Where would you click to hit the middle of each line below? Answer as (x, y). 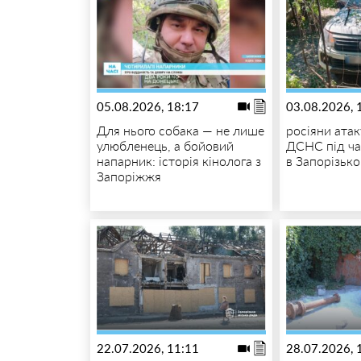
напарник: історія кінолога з (178, 161)
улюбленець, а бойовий (165, 146)
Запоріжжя (129, 176)
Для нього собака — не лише (180, 131)
